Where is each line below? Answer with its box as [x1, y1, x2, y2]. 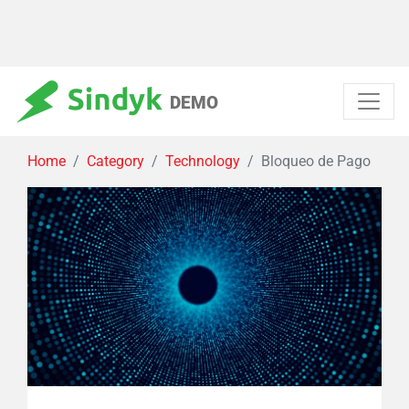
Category [87, 152, 144, 170]
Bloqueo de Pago [261, 152, 371, 170]
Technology [165, 152, 240, 170]
